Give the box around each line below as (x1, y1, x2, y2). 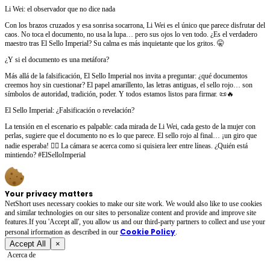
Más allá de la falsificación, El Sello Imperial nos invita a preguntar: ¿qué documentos (5, 71, 248, 80)
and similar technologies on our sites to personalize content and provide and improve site (5, 208, 256, 217)
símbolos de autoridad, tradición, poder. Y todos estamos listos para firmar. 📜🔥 (5, 89, 234, 98)
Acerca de (7, 250, 36, 259)
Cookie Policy (120, 226, 175, 237)
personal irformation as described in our (5, 227, 118, 236)
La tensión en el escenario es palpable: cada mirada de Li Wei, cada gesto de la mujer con (5, 122, 256, 131)
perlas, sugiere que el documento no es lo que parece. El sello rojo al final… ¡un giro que (5, 131, 257, 140)
